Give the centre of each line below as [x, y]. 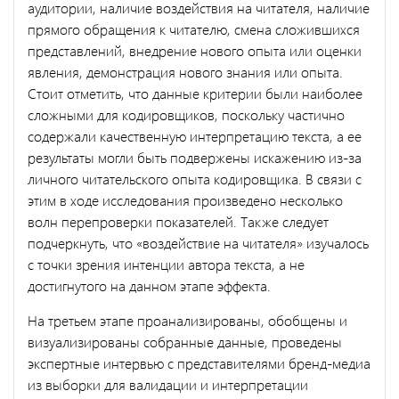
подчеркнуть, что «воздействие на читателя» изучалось [198, 242]
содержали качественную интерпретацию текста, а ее [195, 135]
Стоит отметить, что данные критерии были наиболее [195, 93]
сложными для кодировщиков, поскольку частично [186, 114]
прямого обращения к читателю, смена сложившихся [194, 28]
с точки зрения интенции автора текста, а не [166, 264]
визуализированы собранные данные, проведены [185, 341]
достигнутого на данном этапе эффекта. [151, 285]
